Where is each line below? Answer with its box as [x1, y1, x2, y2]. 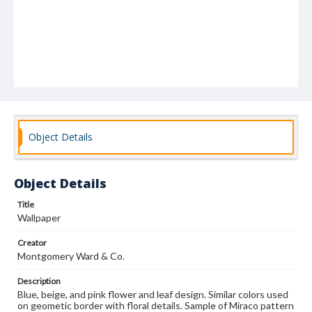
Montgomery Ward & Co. [17, 250, 125, 262]
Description [17, 276, 61, 286]
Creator [17, 237, 47, 248]
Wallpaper [17, 212, 61, 224]
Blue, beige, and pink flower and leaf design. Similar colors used [17, 288, 288, 300]
